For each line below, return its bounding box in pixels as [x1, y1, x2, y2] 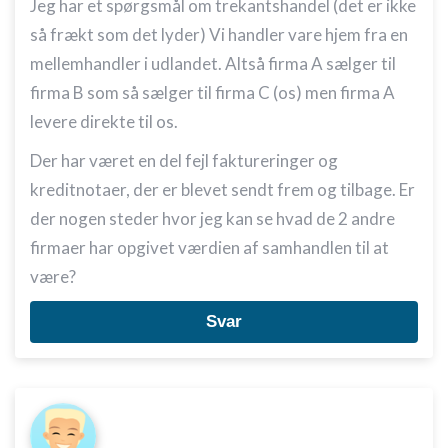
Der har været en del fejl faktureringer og [30, 150, 338, 171]
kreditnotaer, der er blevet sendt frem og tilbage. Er [30, 179, 415, 200]
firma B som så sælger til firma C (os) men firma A [30, 82, 395, 103]
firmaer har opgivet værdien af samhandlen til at [30, 237, 389, 258]
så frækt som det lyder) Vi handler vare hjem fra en [30, 24, 408, 45]
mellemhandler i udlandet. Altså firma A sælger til [30, 53, 396, 74]
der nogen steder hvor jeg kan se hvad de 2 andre [30, 208, 395, 229]
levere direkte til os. [30, 111, 178, 132]
